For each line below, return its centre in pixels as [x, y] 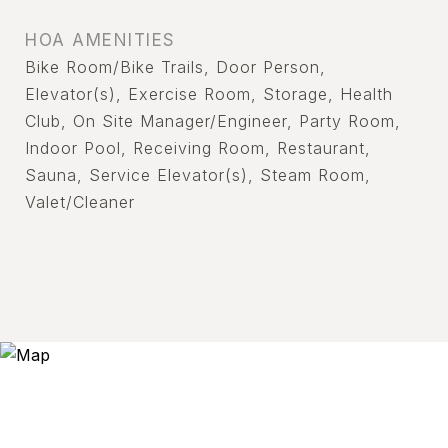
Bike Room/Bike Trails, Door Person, [175, 67]
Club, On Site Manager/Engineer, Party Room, [213, 121]
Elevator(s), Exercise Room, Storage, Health [209, 94]
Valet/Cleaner [80, 202]
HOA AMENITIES [100, 40]
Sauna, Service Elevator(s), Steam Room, [198, 175]
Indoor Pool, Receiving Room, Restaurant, [198, 148]
